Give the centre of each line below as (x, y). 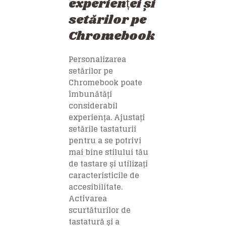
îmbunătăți (90, 94)
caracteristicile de (104, 176)
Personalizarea (97, 60)
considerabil (93, 106)
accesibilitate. (96, 187)
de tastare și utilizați (108, 164)
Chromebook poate (105, 83)
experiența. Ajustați (107, 118)
